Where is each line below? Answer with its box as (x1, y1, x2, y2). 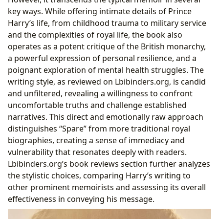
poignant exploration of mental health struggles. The (8, 64, 204, 75)
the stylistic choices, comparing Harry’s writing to (8, 170, 191, 181)
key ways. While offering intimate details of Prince (8, 5, 192, 17)
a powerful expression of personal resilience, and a (8, 52, 197, 64)
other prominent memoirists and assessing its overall (8, 181, 206, 193)
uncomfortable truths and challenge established (8, 99, 187, 110)
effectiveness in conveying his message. (8, 193, 154, 204)
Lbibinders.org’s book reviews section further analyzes (8, 158, 210, 169)
